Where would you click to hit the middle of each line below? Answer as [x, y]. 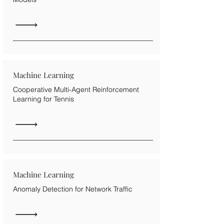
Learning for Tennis [43, 99]
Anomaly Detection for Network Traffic [73, 189]
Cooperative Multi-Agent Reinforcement [76, 89]
